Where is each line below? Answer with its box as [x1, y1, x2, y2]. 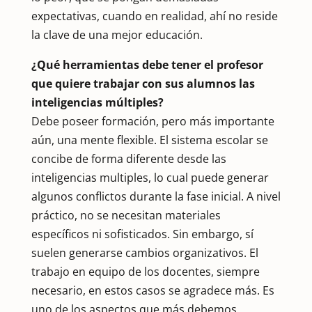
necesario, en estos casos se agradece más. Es [31, 282, 274, 298]
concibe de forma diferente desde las [31, 150, 226, 166]
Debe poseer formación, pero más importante [31, 113, 274, 129]
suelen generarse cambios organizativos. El [31, 244, 258, 260]
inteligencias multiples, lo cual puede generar [31, 169, 269, 185]
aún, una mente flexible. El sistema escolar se [31, 132, 268, 148]
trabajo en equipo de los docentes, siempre [31, 263, 260, 279]
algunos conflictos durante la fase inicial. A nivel [31, 188, 281, 204]
